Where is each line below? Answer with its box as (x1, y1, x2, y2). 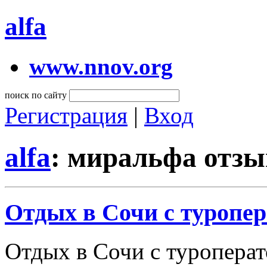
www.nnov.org (29, 53, 173, 79)
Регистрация (5, 102, 128, 128)
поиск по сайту (5, 89, 67, 100)
